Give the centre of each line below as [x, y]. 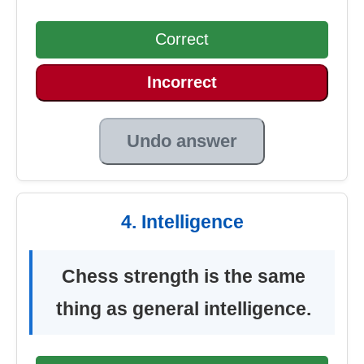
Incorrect [182, 82]
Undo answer [182, 141]
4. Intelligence [182, 221]
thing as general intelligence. [184, 308]
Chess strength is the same [184, 276]
